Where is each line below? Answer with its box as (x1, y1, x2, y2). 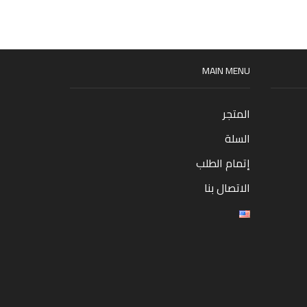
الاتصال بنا (204, 177, 250, 199)
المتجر (222, 103, 250, 125)
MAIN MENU (201, 62, 250, 80)
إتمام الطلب (195, 153, 250, 174)
